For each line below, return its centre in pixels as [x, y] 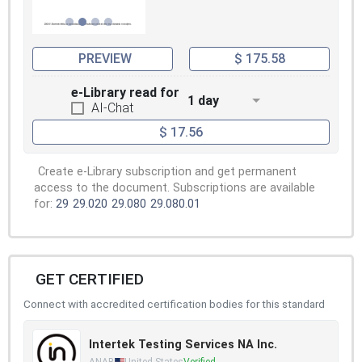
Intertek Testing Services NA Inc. [183, 344]
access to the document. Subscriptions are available [175, 187]
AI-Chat [112, 108]
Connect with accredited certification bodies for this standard [174, 303]
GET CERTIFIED [90, 279]
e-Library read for [125, 93]
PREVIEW [105, 59]
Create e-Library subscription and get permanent [167, 171]
